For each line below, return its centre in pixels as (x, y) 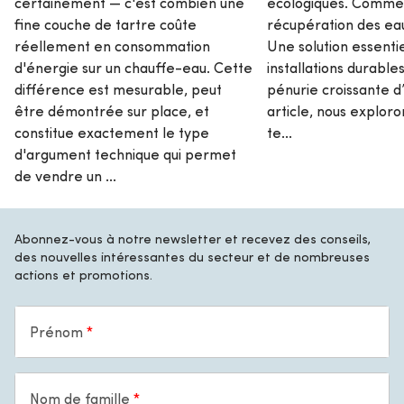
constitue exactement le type (112, 133)
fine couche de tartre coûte (106, 24)
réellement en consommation (112, 46)
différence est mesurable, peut (118, 89)
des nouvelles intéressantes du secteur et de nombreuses (192, 257)
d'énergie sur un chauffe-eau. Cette (133, 68)
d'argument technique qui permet (125, 154)
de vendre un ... (65, 176)
